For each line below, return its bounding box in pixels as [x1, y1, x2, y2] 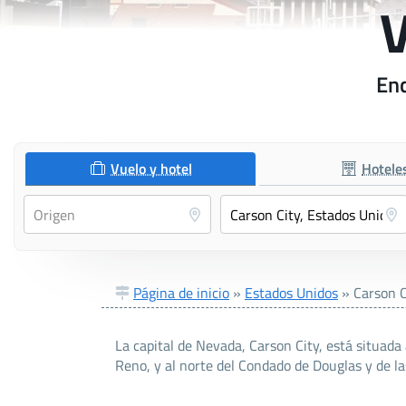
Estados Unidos [245, 282, 338, 304]
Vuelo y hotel [111, 158, 193, 180]
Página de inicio [133, 282, 229, 304]
